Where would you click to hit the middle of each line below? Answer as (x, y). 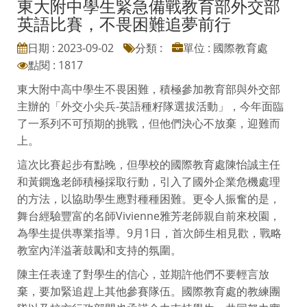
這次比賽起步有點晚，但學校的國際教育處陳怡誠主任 (149, 164)
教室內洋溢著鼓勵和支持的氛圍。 (99, 250)
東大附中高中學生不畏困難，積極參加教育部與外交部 (149, 89)
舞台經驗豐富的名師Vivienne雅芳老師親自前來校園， (149, 216)
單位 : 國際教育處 (225, 48)
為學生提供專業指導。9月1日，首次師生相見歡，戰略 (149, 233)
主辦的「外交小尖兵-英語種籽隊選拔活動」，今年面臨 (150, 106)
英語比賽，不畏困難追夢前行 (124, 23)
